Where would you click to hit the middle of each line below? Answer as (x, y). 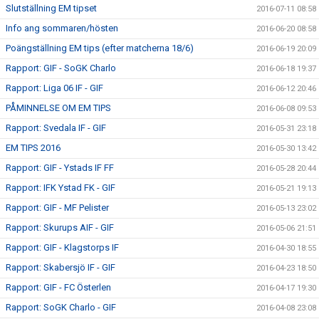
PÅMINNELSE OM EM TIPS (58, 108)
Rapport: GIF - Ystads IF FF (60, 168)
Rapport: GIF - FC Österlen (58, 287)
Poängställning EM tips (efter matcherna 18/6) (100, 48)
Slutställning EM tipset (51, 8)
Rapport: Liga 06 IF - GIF (54, 88)
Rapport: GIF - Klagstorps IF (62, 247)
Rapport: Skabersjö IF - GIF (61, 267)
